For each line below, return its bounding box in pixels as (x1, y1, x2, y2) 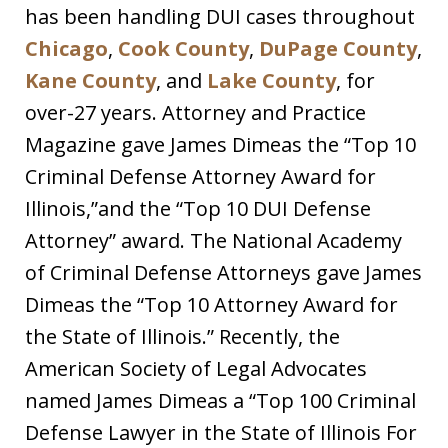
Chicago (25, 35, 108, 63)
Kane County (25, 67, 156, 95)
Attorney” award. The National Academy (25, 227, 402, 255)
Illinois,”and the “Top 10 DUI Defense (25, 195, 371, 223)
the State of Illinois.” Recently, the (25, 323, 340, 351)
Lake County (207, 67, 336, 95)
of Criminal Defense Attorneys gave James (25, 259, 422, 287)
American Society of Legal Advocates (25, 355, 367, 383)
